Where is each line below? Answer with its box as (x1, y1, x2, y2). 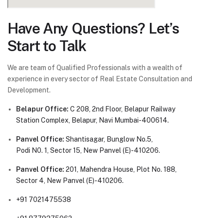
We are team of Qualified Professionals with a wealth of (7, 64, 182, 72)
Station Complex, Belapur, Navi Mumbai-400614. (16, 116, 169, 125)
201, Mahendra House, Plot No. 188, (64, 165, 177, 174)
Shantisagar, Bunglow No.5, (64, 135, 153, 144)
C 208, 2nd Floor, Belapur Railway (70, 105, 175, 113)
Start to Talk (7, 37, 87, 55)
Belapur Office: (16, 105, 70, 113)
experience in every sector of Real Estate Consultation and (7, 75, 192, 83)
